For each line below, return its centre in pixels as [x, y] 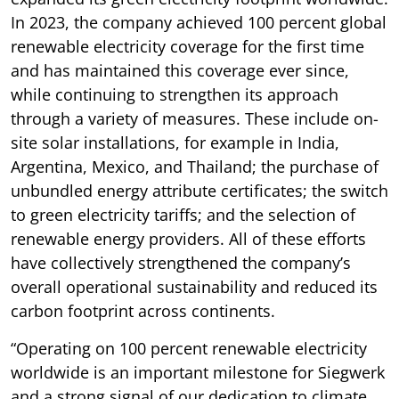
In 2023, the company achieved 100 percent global [199, 22]
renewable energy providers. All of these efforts [188, 238]
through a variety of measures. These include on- [195, 118]
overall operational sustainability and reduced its [194, 286]
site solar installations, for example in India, [175, 142]
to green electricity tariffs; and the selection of [183, 214]
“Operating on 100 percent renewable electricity [189, 348]
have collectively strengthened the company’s [181, 262]
